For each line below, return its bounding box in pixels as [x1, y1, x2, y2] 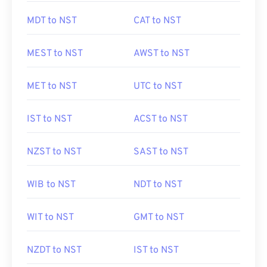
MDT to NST [27, 15, 77, 27]
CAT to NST [133, 15, 181, 27]
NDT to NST [133, 179, 182, 191]
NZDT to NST [27, 244, 82, 256]
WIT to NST [27, 212, 74, 223]
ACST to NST [133, 113, 188, 125]
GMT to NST [133, 212, 184, 223]
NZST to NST [27, 146, 82, 158]
